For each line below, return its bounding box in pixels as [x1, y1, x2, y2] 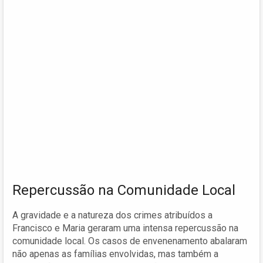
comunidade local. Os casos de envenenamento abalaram [12, 235, 247, 247]
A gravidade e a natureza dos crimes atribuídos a [12, 209, 213, 221]
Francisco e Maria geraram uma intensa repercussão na [12, 222, 238, 234]
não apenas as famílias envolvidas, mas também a [12, 248, 218, 259]
